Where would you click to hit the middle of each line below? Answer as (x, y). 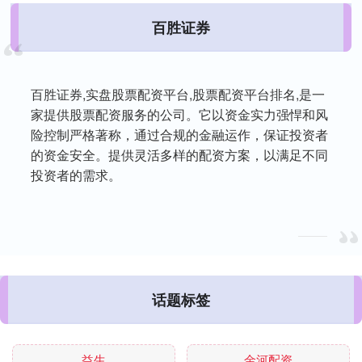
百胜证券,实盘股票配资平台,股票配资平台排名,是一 (178, 94)
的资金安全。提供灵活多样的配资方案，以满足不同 (180, 154)
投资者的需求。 (76, 175)
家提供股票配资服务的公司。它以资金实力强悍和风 (180, 114)
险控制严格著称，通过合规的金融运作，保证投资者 (180, 134)
